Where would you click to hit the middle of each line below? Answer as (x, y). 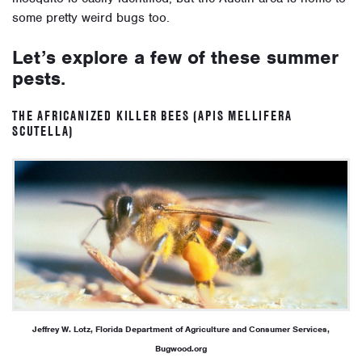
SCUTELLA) (43, 131)
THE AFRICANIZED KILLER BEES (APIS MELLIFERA (152, 116)
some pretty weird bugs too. (91, 18)
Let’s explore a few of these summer (175, 58)
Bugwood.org (181, 349)
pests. (39, 79)
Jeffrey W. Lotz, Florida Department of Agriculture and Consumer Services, (181, 329)
